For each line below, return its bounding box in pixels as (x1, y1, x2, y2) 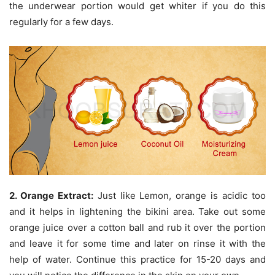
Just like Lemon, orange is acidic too (93, 189, 266, 201)
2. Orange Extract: (9, 189, 93, 201)
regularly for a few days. (9, 16, 114, 28)
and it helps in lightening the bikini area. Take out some (9, 205, 266, 217)
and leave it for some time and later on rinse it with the (9, 237, 266, 249)
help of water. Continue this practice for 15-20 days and (9, 253, 266, 265)
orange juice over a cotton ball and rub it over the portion (9, 221, 266, 233)
